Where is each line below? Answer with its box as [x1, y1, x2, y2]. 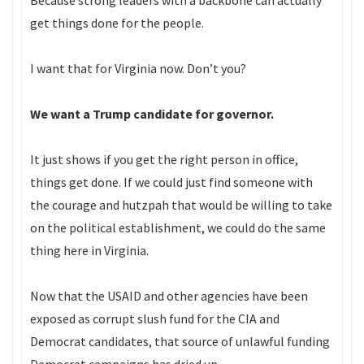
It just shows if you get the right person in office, [30, 151, 298, 167]
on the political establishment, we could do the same [30, 219, 326, 236]
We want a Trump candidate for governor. [30, 106, 274, 122]
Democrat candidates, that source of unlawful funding [30, 333, 330, 349]
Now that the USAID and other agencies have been [30, 288, 308, 304]
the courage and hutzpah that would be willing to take [30, 197, 332, 213]
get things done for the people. [30, 15, 204, 31]
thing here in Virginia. [30, 242, 149, 258]
